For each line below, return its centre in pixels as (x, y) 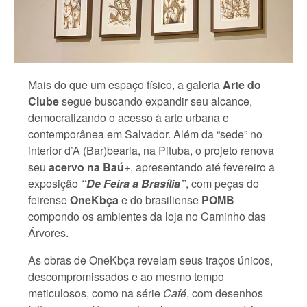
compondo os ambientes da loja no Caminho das (147, 217)
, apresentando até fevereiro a (202, 167)
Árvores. (48, 233)
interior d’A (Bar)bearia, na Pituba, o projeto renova (151, 151)
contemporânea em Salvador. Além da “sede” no (145, 134)
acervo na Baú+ (89, 167)
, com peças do (222, 184)
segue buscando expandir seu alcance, (156, 101)
